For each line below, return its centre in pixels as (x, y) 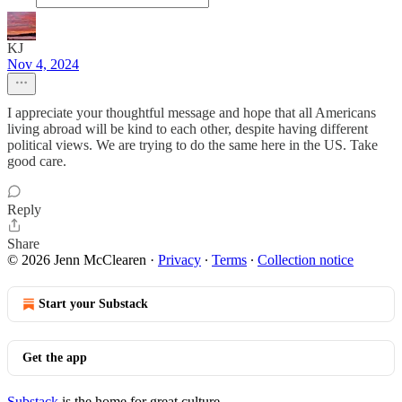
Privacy (179, 260)
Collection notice (306, 260)
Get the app (55, 358)
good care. (37, 161)
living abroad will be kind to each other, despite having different (188, 129)
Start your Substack (93, 304)
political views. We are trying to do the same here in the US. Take (192, 145)
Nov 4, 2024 (43, 64)
